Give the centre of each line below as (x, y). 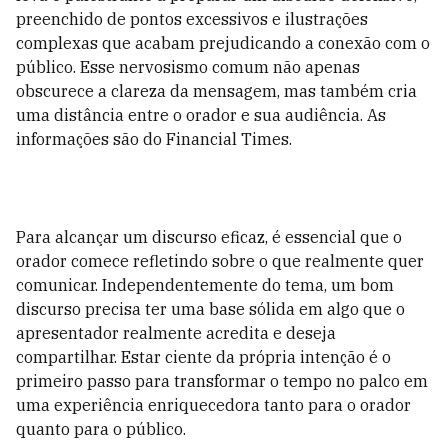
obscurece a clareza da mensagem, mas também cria (216, 91)
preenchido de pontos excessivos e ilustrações (192, 19)
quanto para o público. (101, 429)
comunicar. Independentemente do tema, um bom (205, 285)
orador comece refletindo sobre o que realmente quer (220, 261)
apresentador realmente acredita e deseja (176, 333)
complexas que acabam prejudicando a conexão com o (223, 43)
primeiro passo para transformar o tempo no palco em (222, 381)
